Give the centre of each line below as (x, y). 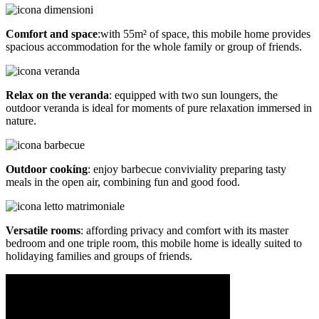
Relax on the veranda (57, 95)
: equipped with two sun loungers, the (193, 95)
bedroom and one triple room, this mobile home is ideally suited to (154, 244)
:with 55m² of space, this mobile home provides (204, 34)
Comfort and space (52, 34)
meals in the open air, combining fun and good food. (123, 182)
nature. (21, 121)
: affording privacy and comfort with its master (184, 231)
